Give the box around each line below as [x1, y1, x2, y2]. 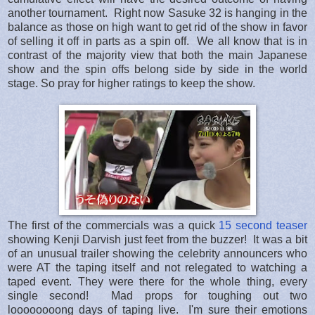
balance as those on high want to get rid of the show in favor [8, 20, 307, 33]
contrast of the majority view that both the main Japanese [8, 49, 307, 61]
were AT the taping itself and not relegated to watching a [8, 261, 307, 274]
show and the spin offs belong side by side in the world [8, 63, 307, 75]
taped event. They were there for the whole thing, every [8, 275, 307, 288]
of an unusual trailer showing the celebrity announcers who [8, 247, 307, 259]
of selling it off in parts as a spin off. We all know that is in [8, 34, 307, 47]
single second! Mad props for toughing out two [8, 289, 307, 302]
